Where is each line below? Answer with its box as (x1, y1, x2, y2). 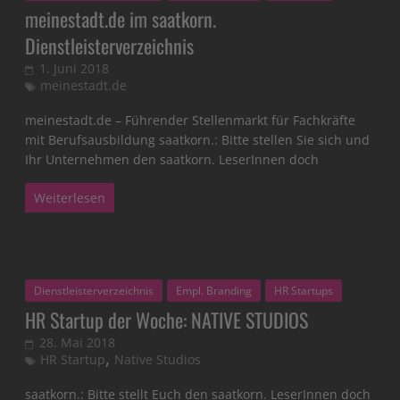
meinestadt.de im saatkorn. (25, 4, 217, 34)
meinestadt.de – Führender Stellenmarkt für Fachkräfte (25, 112, 356, 129)
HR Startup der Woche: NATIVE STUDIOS (25, 305, 309, 335)
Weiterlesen (34, 189, 106, 207)
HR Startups (274, 283, 334, 299)
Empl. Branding (176, 283, 253, 299)
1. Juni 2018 (39, 60, 110, 78)
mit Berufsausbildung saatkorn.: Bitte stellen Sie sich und (25, 131, 371, 149)
